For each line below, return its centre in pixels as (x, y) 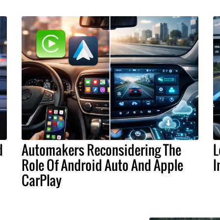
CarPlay (42, 180)
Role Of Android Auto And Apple (102, 165)
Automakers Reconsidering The (101, 150)
